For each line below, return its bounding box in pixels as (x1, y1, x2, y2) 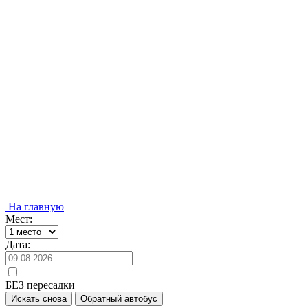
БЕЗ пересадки (5, 279, 75, 291)
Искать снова (11, 294, 67, 304)
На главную (5, 201, 64, 212)
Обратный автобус (80, 294, 157, 304)
